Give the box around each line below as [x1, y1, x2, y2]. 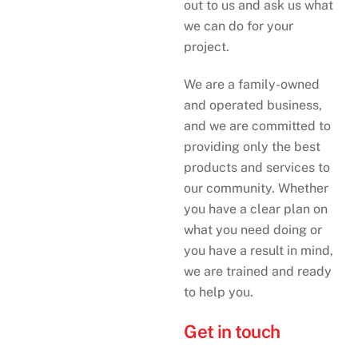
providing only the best [184, 138, 321, 154]
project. [184, 38, 230, 54]
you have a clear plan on [184, 201, 328, 217]
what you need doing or [184, 221, 323, 237]
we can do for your [184, 18, 294, 34]
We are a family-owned [184, 76, 320, 92]
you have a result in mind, [184, 242, 334, 258]
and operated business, [184, 97, 323, 113]
